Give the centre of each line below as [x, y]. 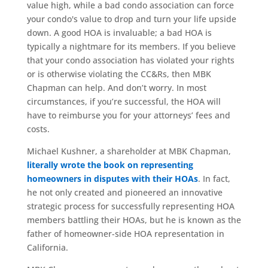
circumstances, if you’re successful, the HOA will [124, 102]
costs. [38, 129]
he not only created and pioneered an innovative [124, 193]
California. [47, 248]
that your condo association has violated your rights [130, 60]
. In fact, [214, 179]
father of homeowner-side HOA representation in [125, 234]
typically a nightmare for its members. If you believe [131, 47]
